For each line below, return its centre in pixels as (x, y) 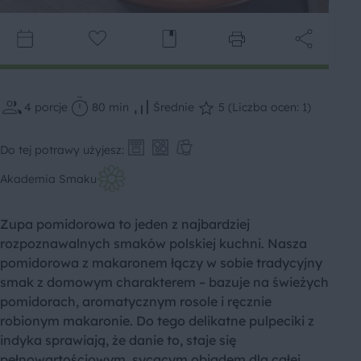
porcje (51, 108)
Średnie (174, 108)
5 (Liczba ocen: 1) (265, 108)
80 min (110, 108)
